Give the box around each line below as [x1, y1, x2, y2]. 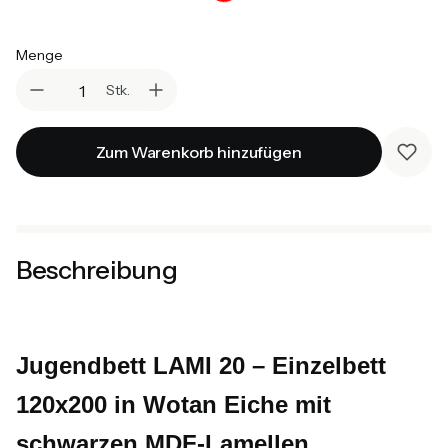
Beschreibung [16, 253, 177, 285]
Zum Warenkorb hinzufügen [96, 141, 302, 162]
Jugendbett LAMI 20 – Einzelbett [16, 352, 386, 380]
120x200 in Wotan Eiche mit [16, 391, 331, 419]
